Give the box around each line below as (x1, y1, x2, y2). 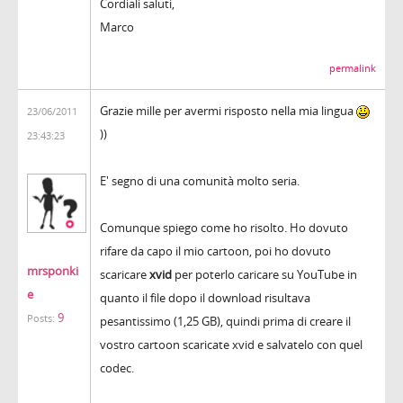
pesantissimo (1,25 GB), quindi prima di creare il (100, 312, 351, 329)
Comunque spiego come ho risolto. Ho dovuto (100, 219, 348, 236)
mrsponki (27, 262, 78, 279)
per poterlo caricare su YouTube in (172, 265, 357, 282)
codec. (100, 359, 134, 376)
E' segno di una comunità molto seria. (100, 172, 300, 189)
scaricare (100, 265, 149, 282)
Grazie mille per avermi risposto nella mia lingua (100, 102, 356, 119)
